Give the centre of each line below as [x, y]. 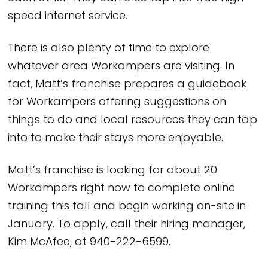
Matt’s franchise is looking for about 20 [113, 170]
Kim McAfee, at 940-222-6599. [89, 242]
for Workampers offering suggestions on [117, 102]
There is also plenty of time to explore [109, 48]
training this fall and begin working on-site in [127, 206]
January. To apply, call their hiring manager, [127, 224]
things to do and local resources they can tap [133, 120]
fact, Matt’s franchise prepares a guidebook [127, 84]
